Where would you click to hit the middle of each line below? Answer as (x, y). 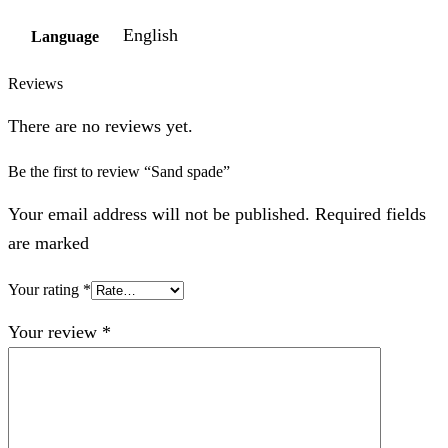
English (150, 34)
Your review (55, 331)
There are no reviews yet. (100, 125)
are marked (48, 242)
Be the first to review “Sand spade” (119, 172)
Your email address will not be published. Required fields (217, 213)
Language (65, 37)
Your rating (45, 289)
